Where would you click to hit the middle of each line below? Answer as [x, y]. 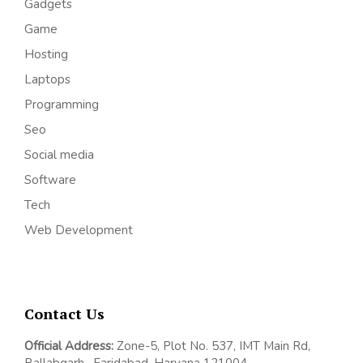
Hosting [46, 55]
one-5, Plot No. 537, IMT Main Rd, [217, 346]
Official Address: [69, 346]
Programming [62, 105]
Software [50, 180]
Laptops [47, 80]
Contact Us [64, 313]
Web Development [79, 231]
